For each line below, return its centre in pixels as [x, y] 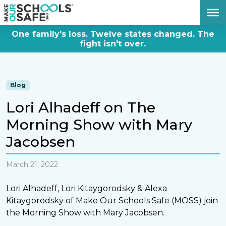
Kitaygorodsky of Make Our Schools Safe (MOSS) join [112, 201]
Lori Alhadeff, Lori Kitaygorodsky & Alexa [87, 188]
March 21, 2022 [32, 164]
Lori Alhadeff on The [81, 107]
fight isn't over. [113, 44]
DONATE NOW [169, 6]
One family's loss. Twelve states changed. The [113, 34]
